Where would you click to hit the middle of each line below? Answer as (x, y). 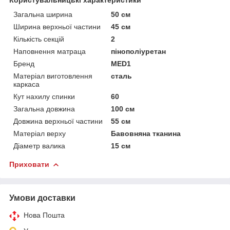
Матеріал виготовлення (53, 76)
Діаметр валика (39, 146)
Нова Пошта (44, 215)
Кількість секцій (39, 39)
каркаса (26, 84)
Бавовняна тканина (146, 133)
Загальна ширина (43, 14)
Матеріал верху (40, 133)
